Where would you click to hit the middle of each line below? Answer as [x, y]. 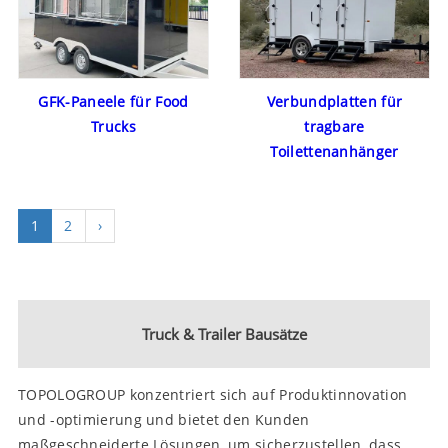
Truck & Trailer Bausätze [224, 334]
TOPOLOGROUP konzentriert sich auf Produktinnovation [213, 395]
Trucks [113, 127]
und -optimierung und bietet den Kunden [164, 420]
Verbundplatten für [334, 102]
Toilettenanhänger [334, 152]
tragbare [334, 127]
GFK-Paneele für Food [113, 102]
